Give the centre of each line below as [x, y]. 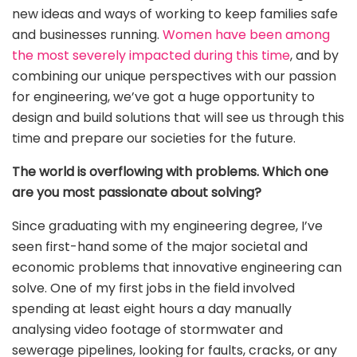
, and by [314, 56]
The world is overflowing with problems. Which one [170, 172]
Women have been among [246, 35]
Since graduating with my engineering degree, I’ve [167, 226]
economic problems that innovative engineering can [177, 268]
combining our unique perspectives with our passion [174, 76]
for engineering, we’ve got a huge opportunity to [163, 97]
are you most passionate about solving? [138, 193]
